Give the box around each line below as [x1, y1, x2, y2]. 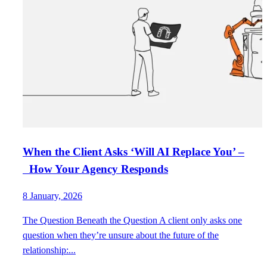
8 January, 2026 [23, 191, 82, 201]
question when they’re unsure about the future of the [23, 230, 219, 241]
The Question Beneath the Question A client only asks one [23, 215, 242, 226]
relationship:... [23, 245, 76, 256]
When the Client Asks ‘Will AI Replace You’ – [23, 145, 244, 158]
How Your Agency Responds [23, 162, 168, 175]
